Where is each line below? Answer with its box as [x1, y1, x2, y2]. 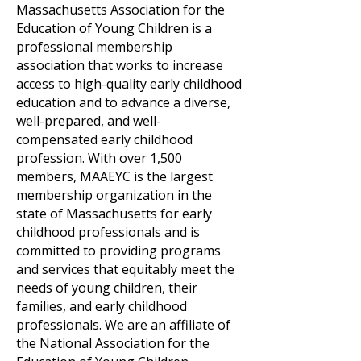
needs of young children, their [16, 279, 197, 297]
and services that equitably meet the [16, 260, 234, 278]
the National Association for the [16, 334, 210, 352]
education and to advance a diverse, [16, 93, 230, 111]
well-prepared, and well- [16, 112, 161, 130]
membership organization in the [16, 186, 212, 204]
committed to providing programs [16, 242, 221, 259]
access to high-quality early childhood [16, 75, 242, 93]
